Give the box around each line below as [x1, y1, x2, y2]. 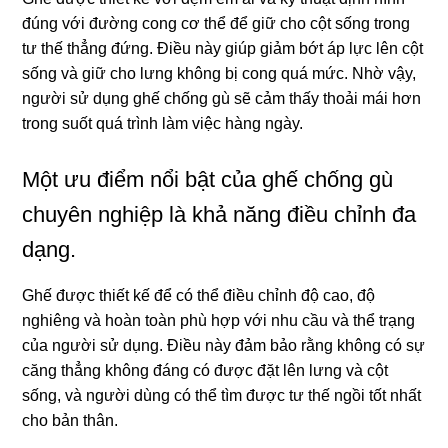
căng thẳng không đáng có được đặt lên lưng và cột [22, 362, 389, 380]
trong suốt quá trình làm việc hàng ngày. [22, 115, 304, 133]
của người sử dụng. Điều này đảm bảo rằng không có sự [22, 337, 426, 355]
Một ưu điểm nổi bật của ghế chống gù [22, 167, 394, 193]
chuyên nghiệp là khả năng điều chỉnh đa [22, 202, 417, 228]
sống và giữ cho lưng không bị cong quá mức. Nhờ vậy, [22, 65, 417, 83]
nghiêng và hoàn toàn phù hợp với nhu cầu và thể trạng [22, 312, 416, 330]
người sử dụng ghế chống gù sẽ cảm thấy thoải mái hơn [22, 90, 422, 108]
